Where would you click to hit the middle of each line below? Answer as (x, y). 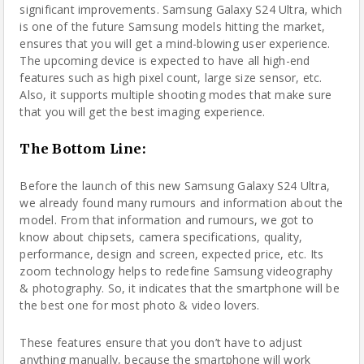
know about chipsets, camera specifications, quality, (161, 237)
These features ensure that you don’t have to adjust (161, 342)
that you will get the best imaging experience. (143, 112)
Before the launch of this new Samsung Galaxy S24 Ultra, (175, 186)
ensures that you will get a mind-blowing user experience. (175, 43)
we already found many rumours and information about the (182, 203)
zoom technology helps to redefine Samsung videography (176, 271)
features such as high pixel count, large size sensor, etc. (171, 78)
